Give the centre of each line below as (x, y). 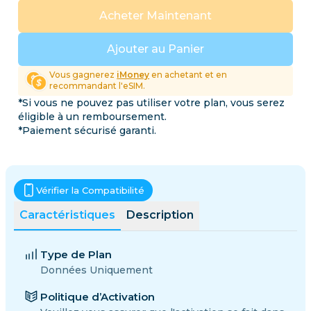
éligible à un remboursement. (92, 116)
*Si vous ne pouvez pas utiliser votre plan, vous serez (151, 102)
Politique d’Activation (98, 296)
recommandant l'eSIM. (98, 86)
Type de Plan (76, 254)
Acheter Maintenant (155, 16)
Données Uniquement (96, 270)
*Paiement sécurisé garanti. (87, 130)
